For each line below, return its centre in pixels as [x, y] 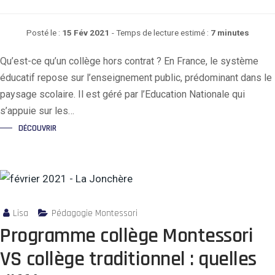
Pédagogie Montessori [95, 214]
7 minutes [230, 32]
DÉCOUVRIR [37, 128]
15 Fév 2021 [85, 32]
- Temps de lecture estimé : [161, 32]
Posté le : [44, 32]
